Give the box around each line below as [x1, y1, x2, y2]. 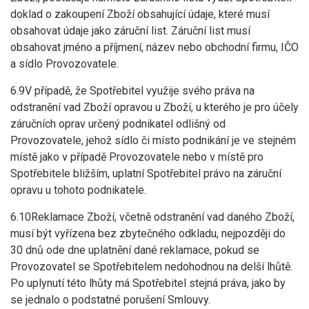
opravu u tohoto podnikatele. [10, 183, 146, 197]
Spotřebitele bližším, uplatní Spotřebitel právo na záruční [10, 167, 281, 180]
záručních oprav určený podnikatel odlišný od [10, 117, 226, 130]
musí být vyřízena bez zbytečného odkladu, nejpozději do [10, 227, 286, 240]
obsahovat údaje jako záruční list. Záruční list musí [10, 24, 250, 37]
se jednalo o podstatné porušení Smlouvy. [10, 293, 210, 306]
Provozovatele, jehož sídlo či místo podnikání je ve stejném [10, 134, 296, 147]
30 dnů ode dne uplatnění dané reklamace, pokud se [10, 243, 259, 257]
